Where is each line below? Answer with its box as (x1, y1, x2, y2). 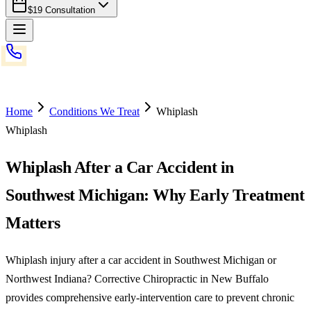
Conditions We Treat (49, 106, 140, 117)
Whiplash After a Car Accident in (6, 158, 234, 176)
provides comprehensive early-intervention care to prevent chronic (6, 291, 294, 303)
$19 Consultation (28, 5, 95, 15)
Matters (6, 213, 60, 232)
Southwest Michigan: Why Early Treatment (6, 185, 305, 204)
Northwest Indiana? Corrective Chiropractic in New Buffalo (6, 272, 269, 285)
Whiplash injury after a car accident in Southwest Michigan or (6, 253, 276, 266)
